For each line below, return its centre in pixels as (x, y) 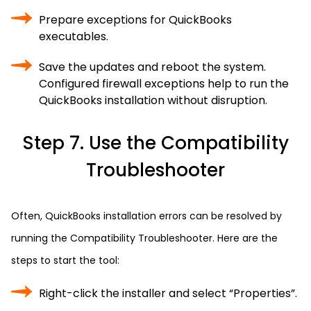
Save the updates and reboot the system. (152, 67)
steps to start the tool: (65, 260)
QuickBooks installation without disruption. (153, 100)
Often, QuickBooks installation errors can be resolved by (146, 216)
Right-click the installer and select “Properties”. (168, 293)
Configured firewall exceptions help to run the (164, 84)
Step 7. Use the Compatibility (155, 143)
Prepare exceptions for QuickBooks (135, 20)
